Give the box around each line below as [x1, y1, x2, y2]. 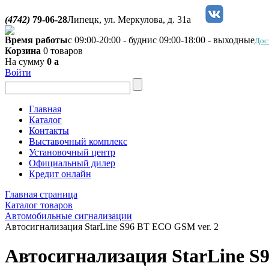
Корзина [5, 46, 41, 56]
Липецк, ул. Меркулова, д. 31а [67, 14, 191, 25]
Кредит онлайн [29, 169, 91, 179]
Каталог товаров [5, 200, 73, 210]
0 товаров [41, 46, 83, 56]
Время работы [5, 35, 68, 45]
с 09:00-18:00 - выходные [153, 35, 255, 45]
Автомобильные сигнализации [5, 211, 132, 221]
